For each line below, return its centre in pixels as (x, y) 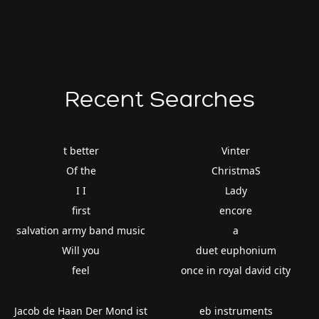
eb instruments (236, 310)
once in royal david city (236, 270)
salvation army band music (81, 230)
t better (81, 150)
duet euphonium (236, 250)
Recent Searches (159, 99)
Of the (81, 170)
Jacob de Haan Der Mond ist (81, 310)
